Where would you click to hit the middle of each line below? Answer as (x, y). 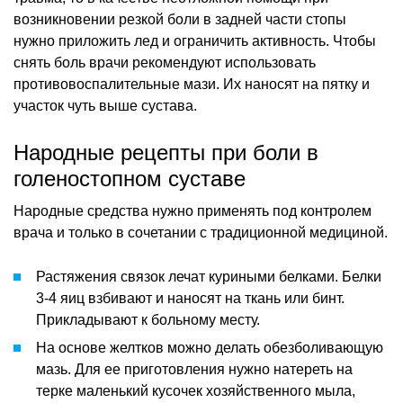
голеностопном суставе (130, 178)
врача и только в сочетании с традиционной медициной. (201, 232)
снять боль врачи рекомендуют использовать (165, 62)
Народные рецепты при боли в (166, 152)
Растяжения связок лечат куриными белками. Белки (209, 276)
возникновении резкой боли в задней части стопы (180, 19)
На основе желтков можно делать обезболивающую (210, 347)
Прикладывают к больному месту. (148, 319)
